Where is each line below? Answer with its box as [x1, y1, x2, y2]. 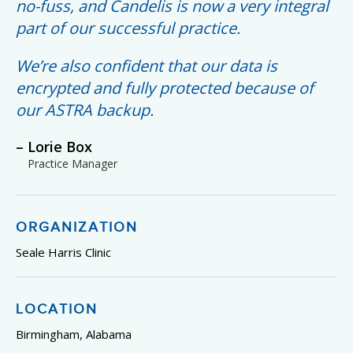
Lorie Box [28, 137, 92, 156]
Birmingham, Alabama [16, 326, 132, 342]
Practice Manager [28, 156, 117, 171]
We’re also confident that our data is [16, 55, 277, 76]
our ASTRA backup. [16, 99, 154, 121]
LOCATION [16, 301, 98, 318]
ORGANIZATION [16, 219, 138, 236]
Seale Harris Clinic [16, 244, 111, 260]
